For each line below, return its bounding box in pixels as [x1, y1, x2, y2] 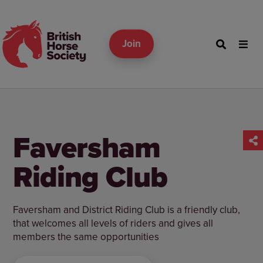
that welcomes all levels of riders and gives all [13, 216, 214, 231]
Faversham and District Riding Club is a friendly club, [13, 203, 241, 217]
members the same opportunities [13, 230, 160, 244]
